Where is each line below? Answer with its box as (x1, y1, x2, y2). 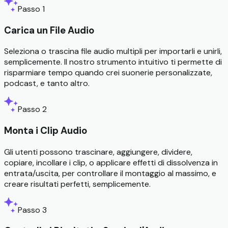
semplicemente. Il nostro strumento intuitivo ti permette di (4, 56, 222, 68)
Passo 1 (18, 3, 45, 14)
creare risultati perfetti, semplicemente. (4, 178, 151, 189)
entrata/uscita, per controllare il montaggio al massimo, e (4, 167, 216, 179)
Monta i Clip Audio (4, 124, 87, 137)
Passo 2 (18, 104, 47, 115)
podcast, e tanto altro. (4, 78, 90, 89)
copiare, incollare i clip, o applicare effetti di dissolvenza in (4, 157, 218, 168)
